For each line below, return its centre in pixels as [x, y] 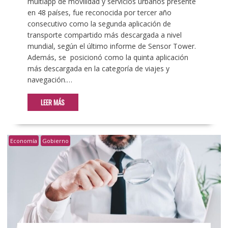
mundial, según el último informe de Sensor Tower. [111, 46]
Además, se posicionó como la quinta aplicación [108, 58]
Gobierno [55, 141]
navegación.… [50, 80]
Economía [23, 141]
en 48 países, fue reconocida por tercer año [99, 13]
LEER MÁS [53, 103]
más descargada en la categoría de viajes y [98, 69]
